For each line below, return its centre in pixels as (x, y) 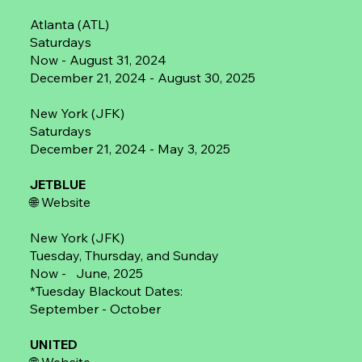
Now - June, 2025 (87, 274)
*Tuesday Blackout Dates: (107, 291)
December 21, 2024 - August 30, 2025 (143, 78)
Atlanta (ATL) (70, 25)
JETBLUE (58, 185)
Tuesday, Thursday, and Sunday (125, 256)
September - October (96, 309)
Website (66, 202)
